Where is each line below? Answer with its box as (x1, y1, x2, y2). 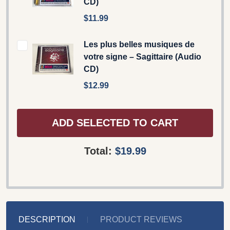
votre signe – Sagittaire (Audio (84, 52, 201, 61)
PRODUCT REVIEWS (100, 215, 182, 224)
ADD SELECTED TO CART (52, 117, 178, 129)
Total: (84, 145, 115, 157)
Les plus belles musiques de (84, 40, 195, 49)
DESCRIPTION (18, 215, 75, 224)
